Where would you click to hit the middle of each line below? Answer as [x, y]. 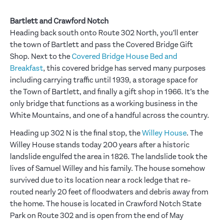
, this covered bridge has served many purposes [124, 68]
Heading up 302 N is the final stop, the [76, 133]
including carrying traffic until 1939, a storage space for [104, 80]
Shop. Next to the [41, 56]
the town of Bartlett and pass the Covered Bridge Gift [101, 44]
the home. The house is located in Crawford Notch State [106, 204]
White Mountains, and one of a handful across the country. [110, 115]
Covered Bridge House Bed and [124, 56]
